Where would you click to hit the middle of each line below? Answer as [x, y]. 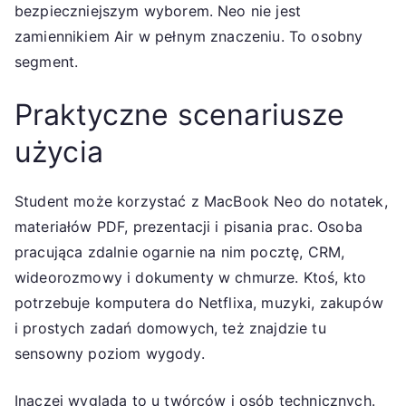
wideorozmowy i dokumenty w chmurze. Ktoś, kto [191, 277]
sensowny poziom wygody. [110, 353]
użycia [59, 151]
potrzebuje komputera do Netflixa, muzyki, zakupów [199, 302]
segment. [47, 61]
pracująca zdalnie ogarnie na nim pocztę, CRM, [180, 251]
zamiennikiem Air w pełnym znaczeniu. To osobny [189, 36]
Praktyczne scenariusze [180, 114]
